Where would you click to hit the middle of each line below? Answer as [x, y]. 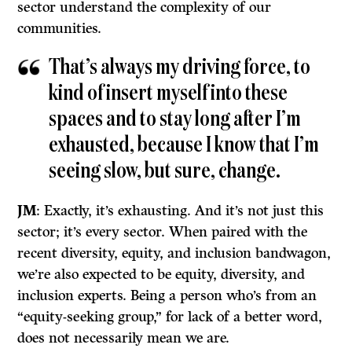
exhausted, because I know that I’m [184, 145]
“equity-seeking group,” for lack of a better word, [170, 316]
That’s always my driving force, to [180, 67]
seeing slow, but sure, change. [165, 171]
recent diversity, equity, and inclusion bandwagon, [174, 253]
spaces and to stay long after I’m [175, 119]
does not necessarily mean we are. [124, 337]
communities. [60, 28]
